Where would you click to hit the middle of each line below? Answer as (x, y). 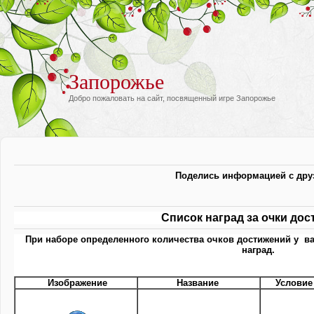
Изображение (76, 282)
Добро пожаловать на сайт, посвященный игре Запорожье (172, 98)
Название (199, 282)
